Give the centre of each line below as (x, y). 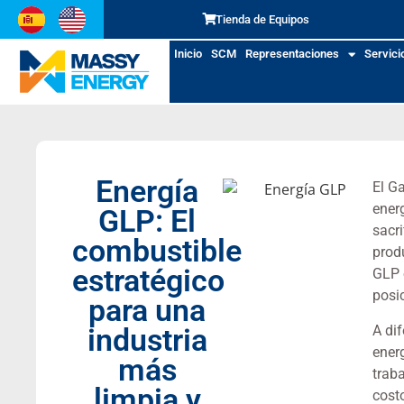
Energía (147, 192)
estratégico (148, 281)
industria (147, 341)
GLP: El (147, 222)
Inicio (188, 54)
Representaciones (292, 54)
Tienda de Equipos (262, 19)
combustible (157, 252)
